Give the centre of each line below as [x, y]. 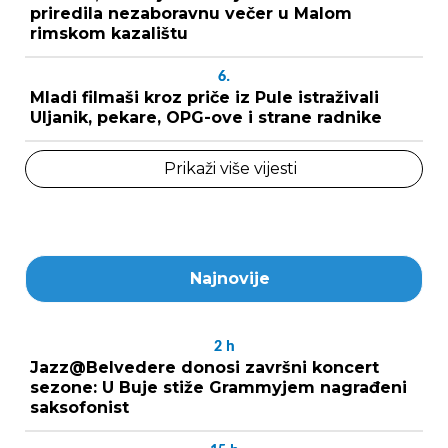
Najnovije [230, 278]
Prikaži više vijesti [230, 168]
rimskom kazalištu [109, 33]
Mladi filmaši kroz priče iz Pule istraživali [204, 97]
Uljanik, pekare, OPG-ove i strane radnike [206, 117]
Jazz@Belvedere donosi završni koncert [204, 367]
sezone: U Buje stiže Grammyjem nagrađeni [218, 387]
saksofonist [79, 407]
